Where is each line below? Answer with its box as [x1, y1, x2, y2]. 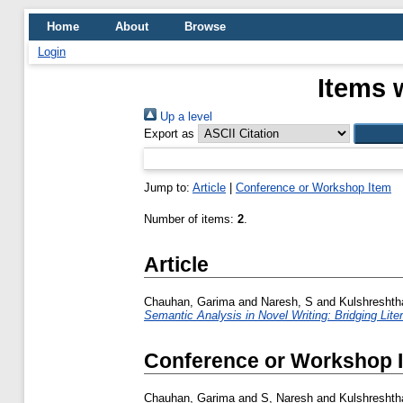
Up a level [157, 110, 212, 123]
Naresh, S [261, 295, 313, 309]
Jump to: [144, 181, 193, 194]
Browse [184, 20, 226, 33]
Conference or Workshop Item [236, 181, 391, 194]
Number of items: [144, 212, 237, 226]
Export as [144, 127, 194, 140]
